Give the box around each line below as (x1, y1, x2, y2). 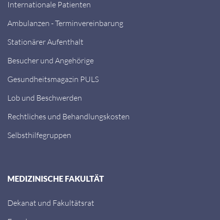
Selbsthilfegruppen (7, 130, 71, 140)
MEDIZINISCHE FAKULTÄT (7, 174, 104, 184)
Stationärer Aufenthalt (7, 37, 83, 47)
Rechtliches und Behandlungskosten (7, 111, 130, 121)
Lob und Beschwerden (7, 93, 82, 103)
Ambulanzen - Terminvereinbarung (7, 18, 123, 28)
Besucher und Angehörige (7, 55, 94, 65)
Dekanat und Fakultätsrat (7, 198, 94, 208)
